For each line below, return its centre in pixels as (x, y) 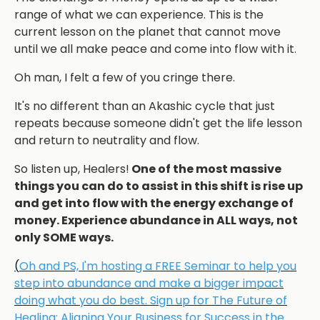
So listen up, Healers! (72, 169)
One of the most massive (205, 169)
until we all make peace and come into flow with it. (155, 49)
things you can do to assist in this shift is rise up (159, 186)
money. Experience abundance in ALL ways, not (156, 221)
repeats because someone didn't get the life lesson (158, 124)
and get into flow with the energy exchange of (154, 204)
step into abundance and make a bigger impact (149, 284)
